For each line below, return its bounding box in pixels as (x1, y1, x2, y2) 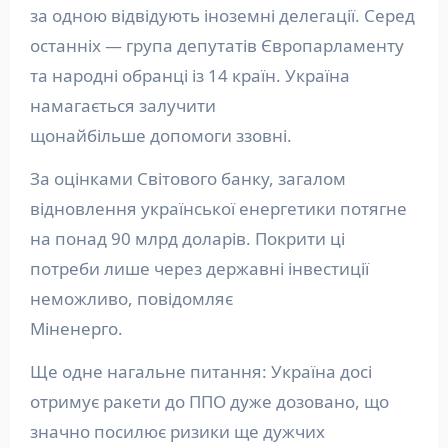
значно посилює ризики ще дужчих (29, 419, 325, 443)
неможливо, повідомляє (29, 286, 233, 310)
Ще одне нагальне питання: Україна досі (29, 359, 372, 383)
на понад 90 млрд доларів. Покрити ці (29, 226, 345, 250)
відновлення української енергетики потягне (29, 196, 407, 220)
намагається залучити (29, 93, 216, 117)
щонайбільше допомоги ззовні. (29, 123, 296, 147)
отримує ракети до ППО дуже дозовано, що (29, 389, 389, 413)
